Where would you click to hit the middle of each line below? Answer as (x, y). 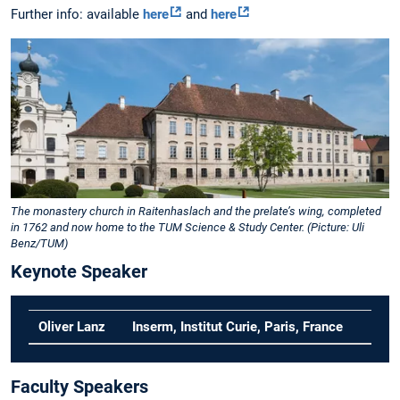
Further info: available (77, 15)
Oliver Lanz (72, 327)
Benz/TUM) (39, 243)
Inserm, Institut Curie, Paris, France (238, 327)
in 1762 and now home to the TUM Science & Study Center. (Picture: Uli (187, 227)
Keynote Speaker (79, 271)
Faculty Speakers (79, 387)
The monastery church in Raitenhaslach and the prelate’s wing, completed (196, 211)
